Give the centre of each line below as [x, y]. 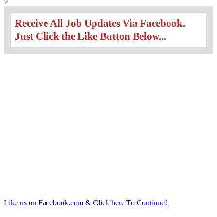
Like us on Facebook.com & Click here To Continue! [85, 202]
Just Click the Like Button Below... [90, 37]
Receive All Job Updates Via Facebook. [100, 23]
